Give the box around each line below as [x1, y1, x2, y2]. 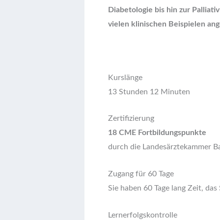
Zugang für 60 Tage [108, 169, 174, 178]
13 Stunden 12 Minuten [108, 87, 190, 96]
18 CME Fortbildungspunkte [108, 129, 206, 137]
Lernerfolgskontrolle [108, 211, 177, 219]
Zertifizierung [108, 114, 154, 123]
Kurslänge [108, 73, 142, 82]
